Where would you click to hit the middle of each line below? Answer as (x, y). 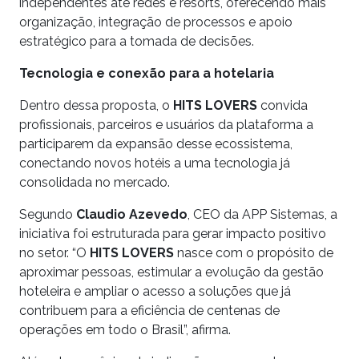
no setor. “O (54, 252)
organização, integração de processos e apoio (156, 22)
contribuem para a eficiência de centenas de (149, 310)
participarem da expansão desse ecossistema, (156, 143)
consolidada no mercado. (95, 182)
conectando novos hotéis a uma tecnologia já (155, 163)
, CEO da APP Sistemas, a (262, 214)
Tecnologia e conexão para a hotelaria (147, 73)
